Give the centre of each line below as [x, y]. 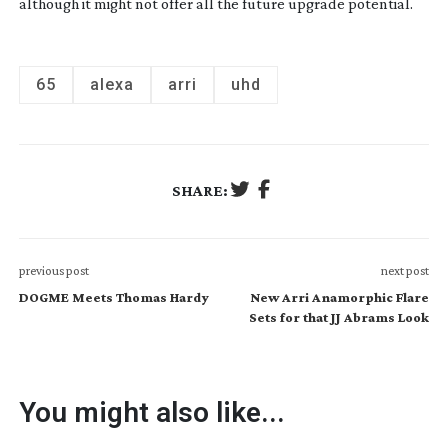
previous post [53, 270]
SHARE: [200, 191]
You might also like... [151, 412]
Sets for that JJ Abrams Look [339, 316]
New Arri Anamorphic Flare [340, 296]
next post [405, 270]
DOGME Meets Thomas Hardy [113, 296]
